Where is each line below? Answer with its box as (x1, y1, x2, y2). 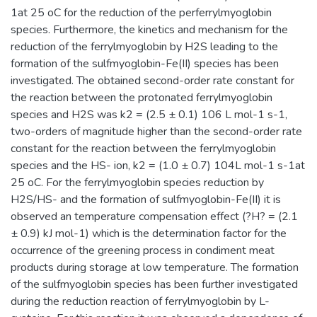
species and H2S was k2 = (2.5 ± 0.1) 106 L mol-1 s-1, (11, 106, 287, 122)
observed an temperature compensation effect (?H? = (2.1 (11, 208, 298, 224)
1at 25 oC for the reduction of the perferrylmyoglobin (11, 4, 272, 21)
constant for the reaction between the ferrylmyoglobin (11, 140, 276, 156)
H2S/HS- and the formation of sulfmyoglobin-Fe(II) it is (11, 191, 281, 207)
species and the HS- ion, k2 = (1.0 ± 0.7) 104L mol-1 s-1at (11, 157, 305, 173)
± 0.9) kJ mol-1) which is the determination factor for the (11, 225, 287, 241)
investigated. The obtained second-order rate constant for (11, 72, 294, 88)
